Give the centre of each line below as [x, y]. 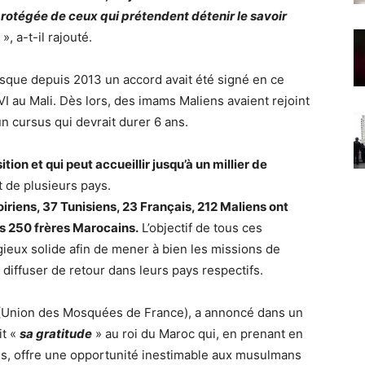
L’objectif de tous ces [200, 228]
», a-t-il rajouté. [48, 37]
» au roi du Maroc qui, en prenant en [199, 334]
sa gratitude [56, 334]
